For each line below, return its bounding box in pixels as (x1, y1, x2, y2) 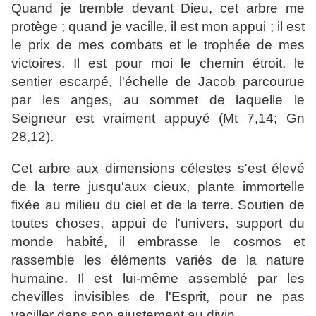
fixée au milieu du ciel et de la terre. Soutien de (11, 197, 305, 213)
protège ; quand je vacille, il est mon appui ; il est (11, 19, 305, 35)
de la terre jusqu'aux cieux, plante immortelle (11, 179, 305, 195)
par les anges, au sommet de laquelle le (11, 92, 305, 108)
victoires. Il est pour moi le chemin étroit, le (11, 56, 305, 71)
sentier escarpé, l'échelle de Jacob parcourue (11, 74, 305, 90)
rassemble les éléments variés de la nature (11, 253, 305, 268)
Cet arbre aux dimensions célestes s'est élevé (11, 161, 305, 176)
